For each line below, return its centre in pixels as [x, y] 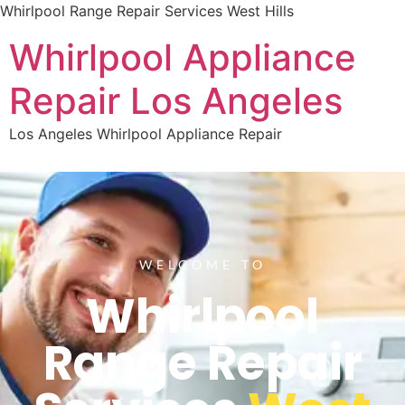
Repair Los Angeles [176, 101]
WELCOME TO [202, 264]
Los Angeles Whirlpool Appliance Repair [146, 134]
